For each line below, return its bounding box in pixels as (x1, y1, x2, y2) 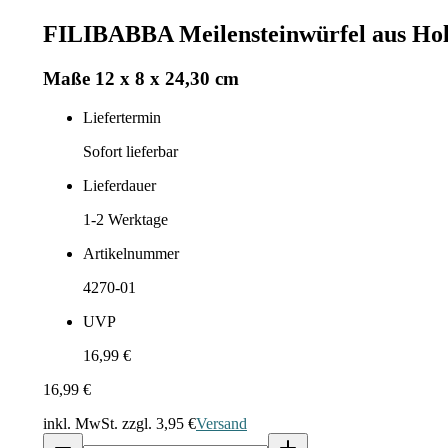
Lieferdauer (83, 176, 156, 194)
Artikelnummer (83, 244, 179, 262)
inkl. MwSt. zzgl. (43, 414, 156, 432)
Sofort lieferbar (83, 142, 178, 160)
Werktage (104, 210, 168, 228)
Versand (196, 414, 247, 432)
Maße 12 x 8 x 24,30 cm (43, 67, 239, 89)
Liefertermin (83, 108, 161, 126)
